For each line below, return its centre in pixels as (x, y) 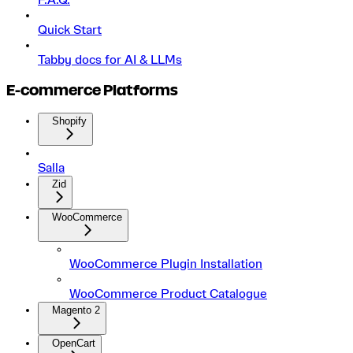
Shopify (69, 121)
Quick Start (70, 30)
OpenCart (74, 343)
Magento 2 (76, 310)
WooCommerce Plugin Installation (166, 264)
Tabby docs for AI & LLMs (110, 60)
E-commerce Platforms (92, 90)
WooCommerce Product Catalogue (168, 294)
